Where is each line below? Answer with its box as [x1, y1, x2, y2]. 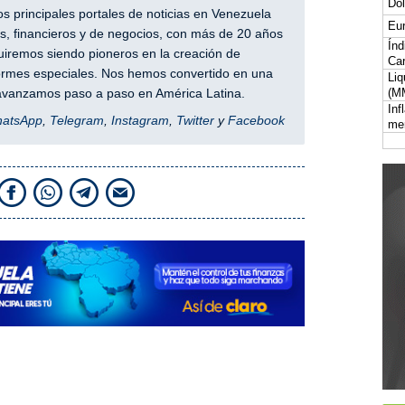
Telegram [49, 113, 104, 128]
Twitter [175, 113, 214, 128]
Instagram [110, 113, 169, 128]
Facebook [227, 113, 285, 128]
